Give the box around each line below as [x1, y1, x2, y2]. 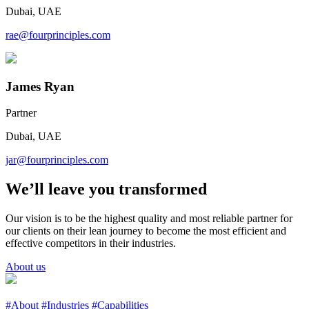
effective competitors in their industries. [6, 237, 176, 250]
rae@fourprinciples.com [6, 29, 110, 41]
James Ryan [6, 79, 74, 94]
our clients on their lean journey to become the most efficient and [6, 225, 286, 237]
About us [6, 261, 46, 273]
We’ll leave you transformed [6, 180, 207, 199]
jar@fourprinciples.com [6, 154, 108, 166]
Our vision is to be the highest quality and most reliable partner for [6, 212, 292, 225]
